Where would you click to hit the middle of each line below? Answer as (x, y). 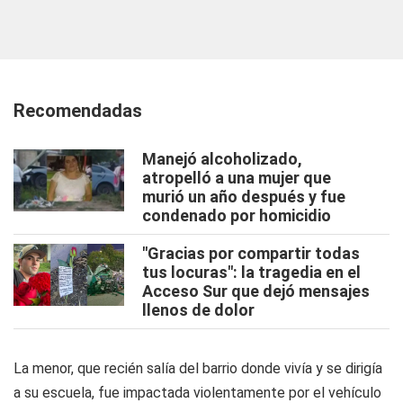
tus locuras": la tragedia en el (251, 273)
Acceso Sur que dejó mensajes (256, 291)
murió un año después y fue (244, 197)
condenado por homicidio (237, 216)
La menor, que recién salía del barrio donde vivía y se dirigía (198, 369)
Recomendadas (78, 111)
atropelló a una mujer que (237, 178)
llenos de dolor (198, 310)
